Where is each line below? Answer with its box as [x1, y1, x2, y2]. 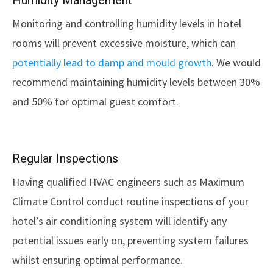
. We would [211, 55, 261, 69]
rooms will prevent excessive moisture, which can [12, 36, 236, 50]
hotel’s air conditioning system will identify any [12, 214, 227, 228]
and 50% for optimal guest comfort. [12, 94, 179, 108]
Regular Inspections [12, 150, 118, 168]
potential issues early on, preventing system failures [12, 233, 249, 247]
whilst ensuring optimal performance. [12, 253, 183, 267]
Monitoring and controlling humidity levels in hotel [12, 16, 241, 30]
